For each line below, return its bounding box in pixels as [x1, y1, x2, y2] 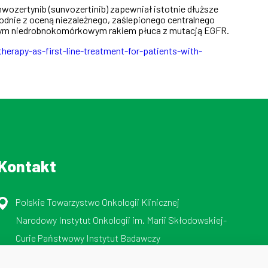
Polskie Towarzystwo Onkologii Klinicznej [16, 196, 180, 208]
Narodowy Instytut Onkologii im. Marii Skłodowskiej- [16, 214, 227, 226]
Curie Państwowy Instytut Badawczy [16, 232, 161, 243]
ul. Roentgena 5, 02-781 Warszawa [16, 249, 150, 261]
